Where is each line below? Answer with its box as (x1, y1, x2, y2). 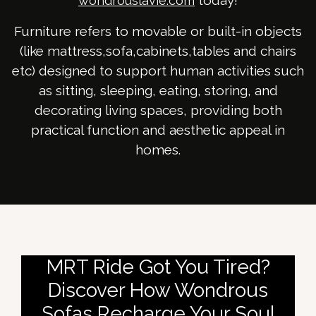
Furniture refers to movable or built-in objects (14, 23, 302, 39)
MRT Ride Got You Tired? (46, 255, 270, 279)
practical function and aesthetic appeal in (31, 122, 285, 138)
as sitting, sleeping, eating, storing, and (38, 83, 278, 99)
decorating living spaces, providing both (34, 102, 282, 119)
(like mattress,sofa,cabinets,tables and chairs (20, 43, 296, 59)
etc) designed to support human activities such (12, 63, 304, 79)
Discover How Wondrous (48, 279, 268, 303)
